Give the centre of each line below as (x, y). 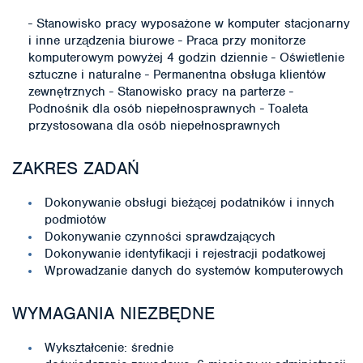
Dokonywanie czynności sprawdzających (160, 237)
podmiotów (75, 220)
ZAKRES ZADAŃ (76, 168)
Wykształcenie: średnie (109, 348)
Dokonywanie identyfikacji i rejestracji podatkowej (185, 254)
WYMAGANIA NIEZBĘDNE (113, 313)
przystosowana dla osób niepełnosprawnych (154, 126)
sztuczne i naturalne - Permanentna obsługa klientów (177, 75)
